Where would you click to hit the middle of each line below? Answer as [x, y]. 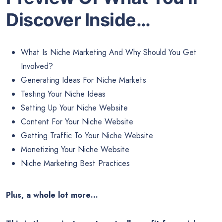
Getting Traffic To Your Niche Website [87, 136]
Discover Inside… [78, 20]
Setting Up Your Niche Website [74, 108]
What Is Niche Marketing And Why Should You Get [109, 53]
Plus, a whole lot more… [52, 195]
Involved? [37, 66]
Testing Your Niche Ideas [63, 94]
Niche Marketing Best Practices [75, 164]
